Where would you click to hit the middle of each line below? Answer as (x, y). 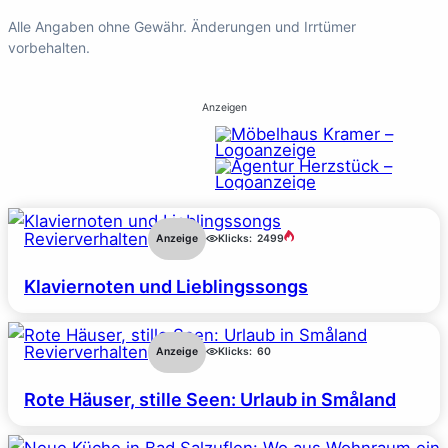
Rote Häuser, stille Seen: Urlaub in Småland (210, 400)
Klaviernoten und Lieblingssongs (166, 286)
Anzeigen (224, 107)
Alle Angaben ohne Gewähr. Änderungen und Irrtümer (182, 26)
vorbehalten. (49, 47)
